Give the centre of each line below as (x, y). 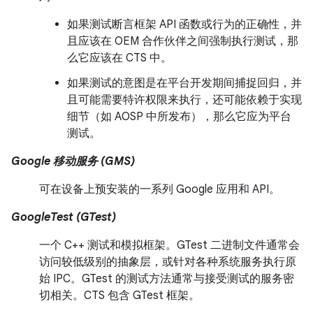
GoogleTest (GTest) (64, 217)
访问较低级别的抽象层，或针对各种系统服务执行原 (168, 262)
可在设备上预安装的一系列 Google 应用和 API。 (160, 189)
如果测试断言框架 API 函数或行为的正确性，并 (184, 24)
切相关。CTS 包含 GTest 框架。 (119, 296)
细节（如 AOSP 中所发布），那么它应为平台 (179, 117)
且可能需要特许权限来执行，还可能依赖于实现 (184, 100)
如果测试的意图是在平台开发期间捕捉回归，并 (184, 83)
